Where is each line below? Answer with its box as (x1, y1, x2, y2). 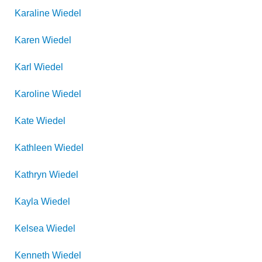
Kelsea (15, 223, 44, 233)
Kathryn (15, 170, 47, 180)
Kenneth (15, 250, 50, 260)
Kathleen (15, 143, 52, 153)
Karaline (15, 8, 50, 18)
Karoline (15, 89, 50, 99)
